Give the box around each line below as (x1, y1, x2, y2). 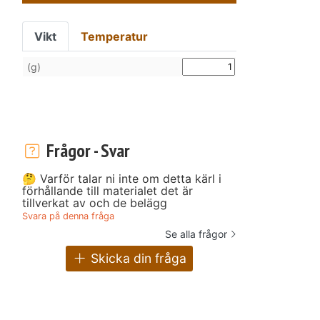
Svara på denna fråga (22, 210, 114, 221)
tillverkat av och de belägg (22, 195, 167, 210)
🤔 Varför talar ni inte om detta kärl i (22, 171, 221, 186)
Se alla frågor (165, 227, 227, 240)
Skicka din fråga (87, 251, 187, 266)
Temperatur (81, 29, 148, 44)
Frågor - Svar (42, 138, 130, 162)
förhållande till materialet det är (22, 183, 193, 198)
